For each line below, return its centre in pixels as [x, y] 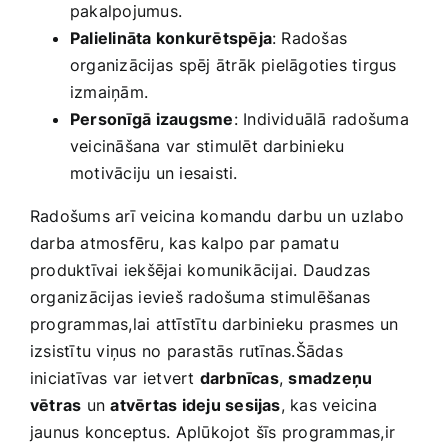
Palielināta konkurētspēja [171, 38]
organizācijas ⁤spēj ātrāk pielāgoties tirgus [233, 65]
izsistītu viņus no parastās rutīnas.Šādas [186, 351]
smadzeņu [330, 378]
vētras [56, 405]
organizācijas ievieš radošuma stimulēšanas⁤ [200, 297]
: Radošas [310, 38]
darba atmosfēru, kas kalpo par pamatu [184, 243]
